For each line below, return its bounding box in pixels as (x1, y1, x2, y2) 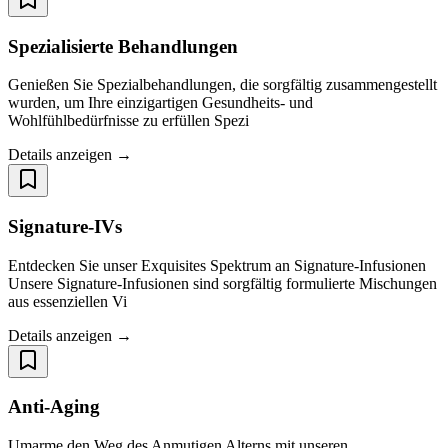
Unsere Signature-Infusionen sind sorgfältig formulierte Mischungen (8, 274, 437, 292)
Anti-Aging (8, 396, 100, 418)
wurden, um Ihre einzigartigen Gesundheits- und (8, 94, 313, 112)
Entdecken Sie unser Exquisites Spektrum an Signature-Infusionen (8, 256, 426, 274)
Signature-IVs (8, 216, 122, 238)
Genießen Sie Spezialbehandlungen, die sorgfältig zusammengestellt (8, 76, 437, 94)
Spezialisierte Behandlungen (8, 35, 238, 57)
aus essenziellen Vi (8, 292, 127, 310)
